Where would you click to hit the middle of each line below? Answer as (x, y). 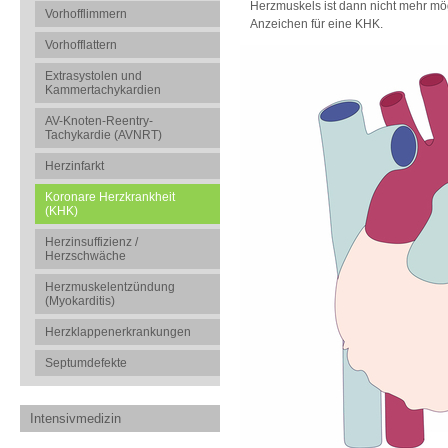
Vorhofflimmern (86, 14)
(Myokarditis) (80, 301)
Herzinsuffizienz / (91, 242)
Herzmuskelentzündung (110, 287)
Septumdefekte (86, 363)
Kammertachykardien (103, 90)
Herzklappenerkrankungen (118, 332)
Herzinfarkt (74, 166)
